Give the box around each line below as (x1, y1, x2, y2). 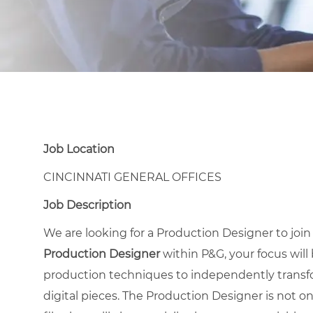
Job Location (43, 142, 115, 156)
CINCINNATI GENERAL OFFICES (43, 170, 221, 184)
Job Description (43, 198, 131, 212)
